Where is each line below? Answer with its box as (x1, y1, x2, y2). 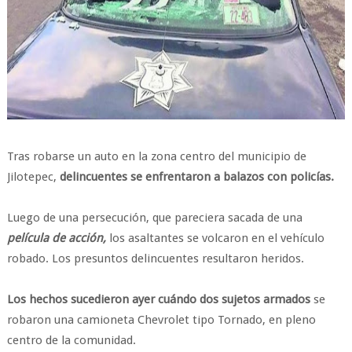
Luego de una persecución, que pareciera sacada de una (6, 211, 302, 225)
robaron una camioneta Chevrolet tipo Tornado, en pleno (6, 313, 316, 327)
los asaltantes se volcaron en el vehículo (105, 231, 324, 245)
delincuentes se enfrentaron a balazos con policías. (56, 170, 334, 184)
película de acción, (6, 231, 106, 245)
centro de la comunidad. (6, 333, 136, 347)
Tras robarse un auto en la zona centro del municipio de (6, 149, 306, 163)
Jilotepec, (6, 170, 57, 184)
